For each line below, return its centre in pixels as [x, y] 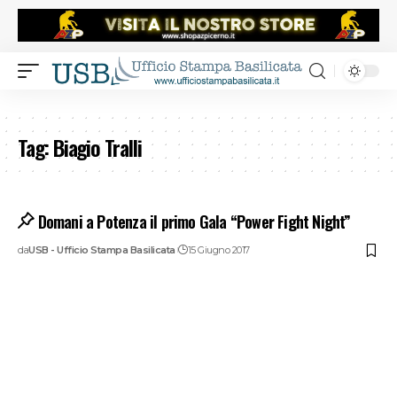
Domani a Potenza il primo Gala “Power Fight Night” [194, 222]
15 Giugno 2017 [218, 250]
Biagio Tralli [97, 148]
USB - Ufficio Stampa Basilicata [102, 250]
